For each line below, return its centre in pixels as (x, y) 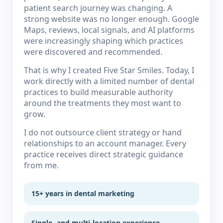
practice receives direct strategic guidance (104, 154)
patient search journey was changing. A (98, 8)
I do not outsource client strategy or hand (103, 132)
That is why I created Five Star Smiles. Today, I (109, 70)
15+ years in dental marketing (83, 193)
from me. (41, 165)
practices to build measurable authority (98, 92)
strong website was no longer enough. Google (111, 19)
